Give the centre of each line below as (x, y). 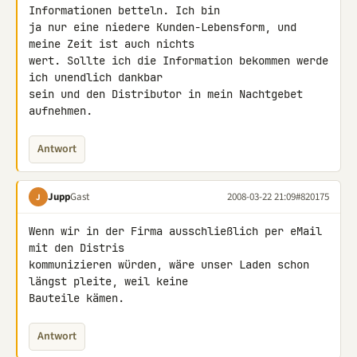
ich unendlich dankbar (99, 77)
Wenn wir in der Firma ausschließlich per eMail (175, 231)
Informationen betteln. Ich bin (127, 10)
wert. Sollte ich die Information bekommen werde (178, 61)
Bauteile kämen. (76, 298)
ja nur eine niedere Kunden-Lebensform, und (163, 27)
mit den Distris (80, 248)
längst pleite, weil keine (112, 281)
